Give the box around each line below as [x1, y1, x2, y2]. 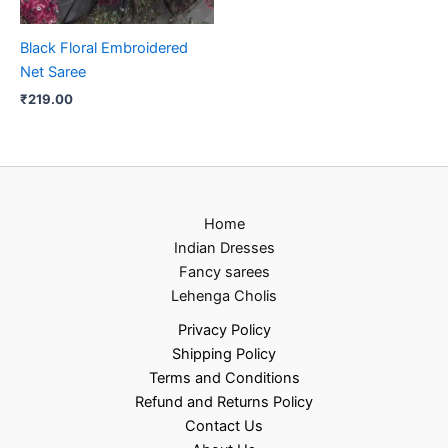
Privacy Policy [177, 321, 271, 339]
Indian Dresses [173, 239, 275, 257]
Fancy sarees [178, 263, 270, 281]
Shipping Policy [172, 345, 276, 363]
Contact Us [185, 417, 263, 435]
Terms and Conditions [148, 369, 300, 387]
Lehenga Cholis [171, 287, 277, 305]
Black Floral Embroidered [20, 39, 188, 58]
